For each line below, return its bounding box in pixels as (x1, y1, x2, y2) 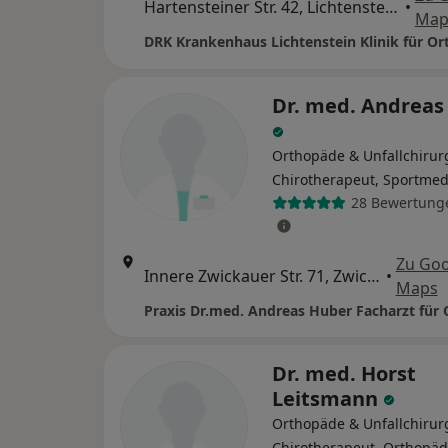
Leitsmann (272, 384, 383, 412)
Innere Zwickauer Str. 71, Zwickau (367, 264, 380, 287)
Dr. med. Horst (272, 359, 416, 387)
